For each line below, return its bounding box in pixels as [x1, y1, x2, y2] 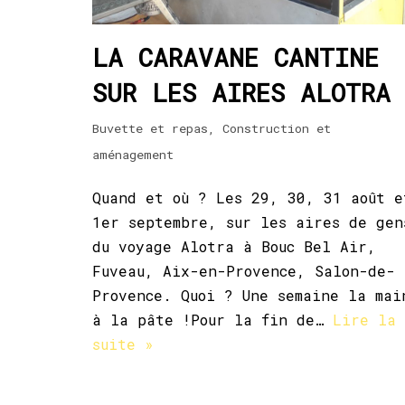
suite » [92, 334, 154, 353]
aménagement [92, 146, 174, 163]
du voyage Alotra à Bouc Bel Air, [92, 236, 376, 256]
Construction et [222, 119, 331, 137]
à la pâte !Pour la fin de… [92, 309, 333, 329]
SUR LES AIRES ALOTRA [92, 75, 391, 109]
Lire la [333, 309, 396, 329]
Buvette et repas [92, 119, 208, 137]
